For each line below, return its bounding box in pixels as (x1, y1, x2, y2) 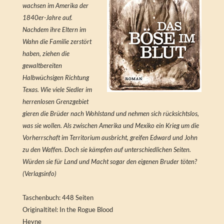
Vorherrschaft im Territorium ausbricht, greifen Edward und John (22, 133, 197, 142)
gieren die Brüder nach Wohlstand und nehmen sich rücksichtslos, (22, 109, 199, 118)
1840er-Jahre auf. (22, 13, 72, 22)
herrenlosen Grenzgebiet (22, 97, 88, 106)
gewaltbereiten (22, 61, 62, 70)
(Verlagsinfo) (22, 169, 56, 178)
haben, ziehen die (22, 49, 69, 58)
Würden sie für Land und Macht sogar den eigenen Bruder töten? (22, 157, 197, 166)
